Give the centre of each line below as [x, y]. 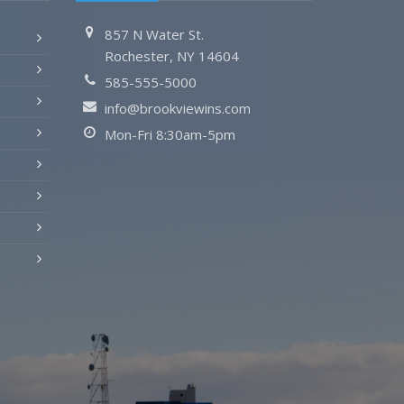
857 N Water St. [154, 34]
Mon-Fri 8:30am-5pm [170, 134]
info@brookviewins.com [177, 108]
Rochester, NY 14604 [171, 56]
